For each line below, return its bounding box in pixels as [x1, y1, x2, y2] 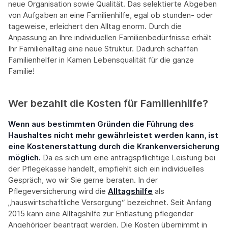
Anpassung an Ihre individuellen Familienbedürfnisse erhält [8, 33, 212, 43]
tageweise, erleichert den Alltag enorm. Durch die [8, 21, 182, 32]
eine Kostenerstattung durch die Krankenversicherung [8, 141, 219, 152]
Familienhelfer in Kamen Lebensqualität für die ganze [8, 55, 194, 65]
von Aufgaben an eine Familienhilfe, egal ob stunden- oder [8, 10, 213, 20]
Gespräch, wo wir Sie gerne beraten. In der [8, 175, 158, 185]
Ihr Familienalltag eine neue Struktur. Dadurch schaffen [8, 44, 198, 54]
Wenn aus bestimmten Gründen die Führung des [8, 119, 194, 129]
